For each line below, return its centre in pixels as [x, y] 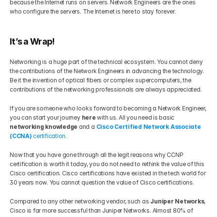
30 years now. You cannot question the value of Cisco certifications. [102, 182]
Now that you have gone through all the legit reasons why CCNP [97, 155]
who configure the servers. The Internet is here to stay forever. [93, 11]
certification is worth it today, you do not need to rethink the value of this [107, 164]
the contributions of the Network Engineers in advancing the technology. [107, 71]
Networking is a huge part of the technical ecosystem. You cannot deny [106, 62]
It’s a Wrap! [32, 41]
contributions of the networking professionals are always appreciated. [107, 89]
